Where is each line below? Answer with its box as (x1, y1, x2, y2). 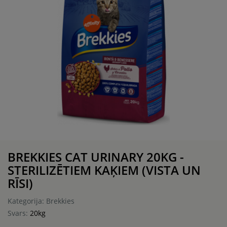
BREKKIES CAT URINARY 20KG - (8, 148, 184, 165)
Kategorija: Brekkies (8, 196, 74, 206)
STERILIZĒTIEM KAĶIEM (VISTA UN (8, 161, 201, 178)
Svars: (8, 208, 30, 218)
